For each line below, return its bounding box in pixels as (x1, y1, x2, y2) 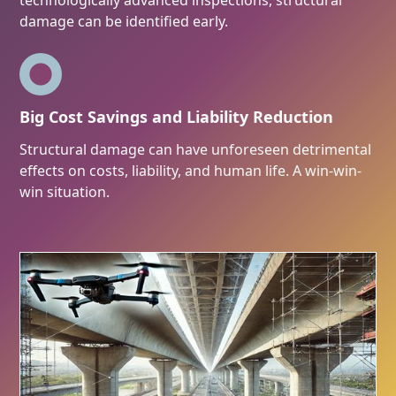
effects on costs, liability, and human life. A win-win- (19, 161, 362, 181)
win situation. (19, 182, 110, 202)
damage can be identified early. (19, 11, 229, 32)
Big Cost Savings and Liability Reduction (19, 106, 334, 128)
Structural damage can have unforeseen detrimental (19, 140, 372, 160)
